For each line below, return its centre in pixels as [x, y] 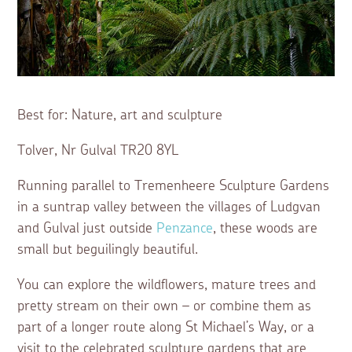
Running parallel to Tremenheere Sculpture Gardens [174, 186]
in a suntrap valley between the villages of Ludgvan [169, 207]
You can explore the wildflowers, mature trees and [167, 285]
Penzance [185, 228]
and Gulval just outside [87, 228]
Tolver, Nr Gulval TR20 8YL [98, 150]
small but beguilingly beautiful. [110, 249]
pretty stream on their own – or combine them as [165, 306]
